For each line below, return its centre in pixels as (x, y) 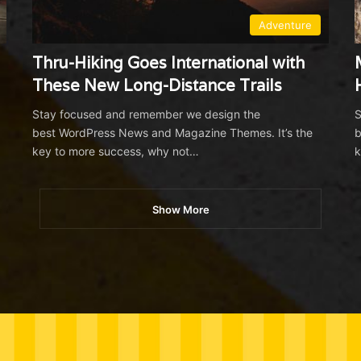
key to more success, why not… (115, 151)
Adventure (286, 25)
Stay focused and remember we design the (146, 114)
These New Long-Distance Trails (157, 85)
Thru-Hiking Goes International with (168, 62)
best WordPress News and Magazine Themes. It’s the (172, 132)
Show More (180, 209)
